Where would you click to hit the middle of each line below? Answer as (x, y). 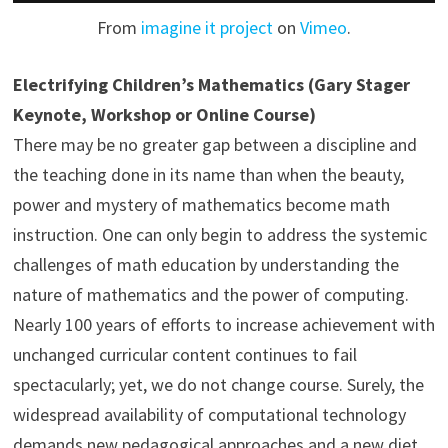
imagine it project (206, 27)
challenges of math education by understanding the (205, 264)
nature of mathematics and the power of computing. (210, 294)
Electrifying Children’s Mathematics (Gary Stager (211, 84)
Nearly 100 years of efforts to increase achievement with (223, 324)
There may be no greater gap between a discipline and (214, 144)
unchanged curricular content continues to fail (184, 354)
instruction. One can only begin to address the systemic (219, 234)
